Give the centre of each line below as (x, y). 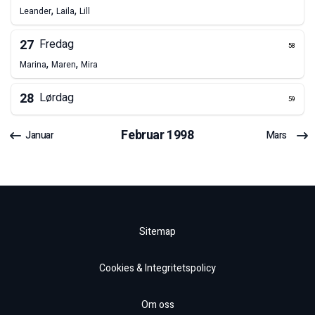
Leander (36, 12)
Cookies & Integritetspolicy (157, 269)
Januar (40, 136)
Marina (33, 65)
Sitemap (157, 232)
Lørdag (57, 98)
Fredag (57, 45)
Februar (143, 136)
